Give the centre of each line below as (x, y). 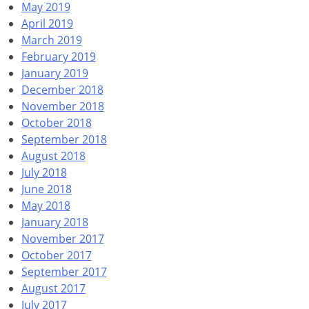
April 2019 (47, 23)
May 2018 (46, 205)
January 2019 (54, 73)
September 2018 (64, 139)
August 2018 (53, 156)
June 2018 (46, 189)
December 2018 (62, 89)
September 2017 (64, 271)
